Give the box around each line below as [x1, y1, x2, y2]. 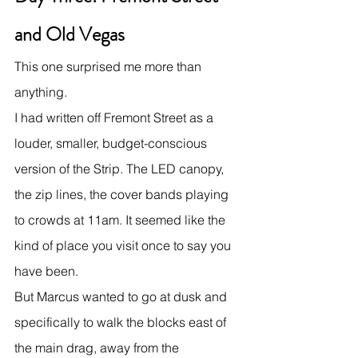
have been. [14, 262, 78, 279]
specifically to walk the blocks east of [14, 313, 229, 330]
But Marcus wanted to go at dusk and [14, 288, 230, 304]
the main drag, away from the [14, 339, 182, 356]
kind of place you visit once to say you [14, 237, 234, 253]
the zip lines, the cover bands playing [14, 185, 232, 202]
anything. [14, 83, 67, 100]
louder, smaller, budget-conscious [14, 134, 210, 151]
